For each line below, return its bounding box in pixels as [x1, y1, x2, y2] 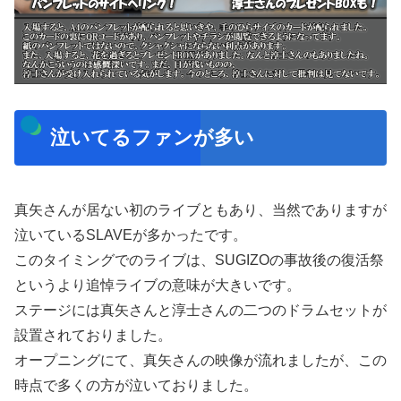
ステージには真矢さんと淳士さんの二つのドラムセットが [14, 302, 387, 318]
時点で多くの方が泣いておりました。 [14, 377, 258, 393]
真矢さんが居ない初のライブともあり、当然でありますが [14, 201, 387, 218]
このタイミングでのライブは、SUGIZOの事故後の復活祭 [14, 252, 384, 268]
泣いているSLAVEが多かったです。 [14, 226, 247, 243]
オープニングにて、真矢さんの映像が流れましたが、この [14, 352, 387, 368]
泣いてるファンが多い [49, 126, 254, 149]
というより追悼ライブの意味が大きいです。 [14, 277, 301, 293]
